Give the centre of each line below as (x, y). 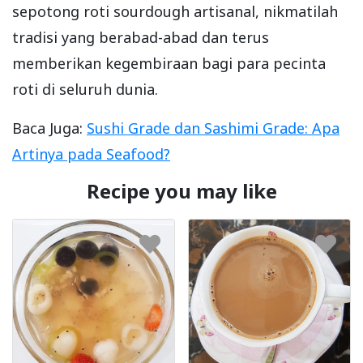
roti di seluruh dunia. (85, 89)
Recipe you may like (181, 190)
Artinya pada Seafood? (91, 154)
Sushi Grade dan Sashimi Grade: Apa (213, 128)
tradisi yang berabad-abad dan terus (141, 37)
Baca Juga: (49, 128)
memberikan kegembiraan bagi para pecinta (169, 63)
